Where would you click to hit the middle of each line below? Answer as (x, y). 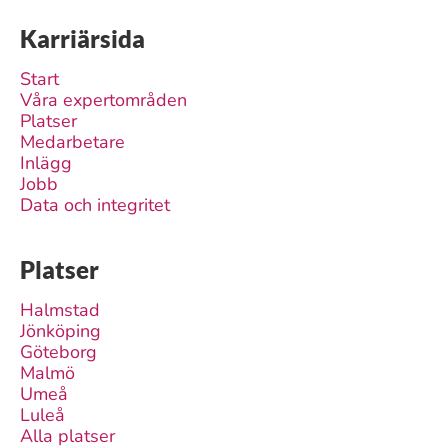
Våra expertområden (103, 100)
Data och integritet (95, 205)
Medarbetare (72, 142)
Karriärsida (82, 38)
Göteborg (58, 352)
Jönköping (60, 331)
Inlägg (46, 163)
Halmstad (60, 310)
